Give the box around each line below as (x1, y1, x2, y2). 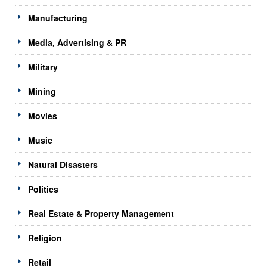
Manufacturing (28, 11, 88, 24)
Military (28, 60, 58, 73)
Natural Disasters (28, 158, 98, 170)
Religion (28, 231, 62, 244)
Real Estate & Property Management (28, 207, 174, 219)
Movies (28, 109, 57, 122)
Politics (28, 182, 58, 195)
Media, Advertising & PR (28, 36, 126, 48)
